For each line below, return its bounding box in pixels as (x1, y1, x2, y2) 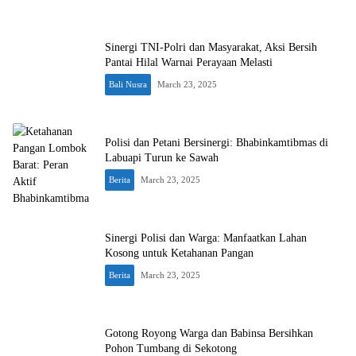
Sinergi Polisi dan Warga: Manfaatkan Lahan (105, 232, 307, 244)
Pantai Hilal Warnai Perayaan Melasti (105, 56, 273, 68)
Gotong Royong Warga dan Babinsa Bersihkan (105, 327, 313, 339)
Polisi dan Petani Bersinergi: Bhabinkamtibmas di (105, 137, 328, 149)
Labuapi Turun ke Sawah (105, 152, 219, 164)
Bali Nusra (109, 79, 147, 89)
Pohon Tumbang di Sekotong (105, 342, 237, 354)
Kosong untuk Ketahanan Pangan (105, 247, 253, 259)
